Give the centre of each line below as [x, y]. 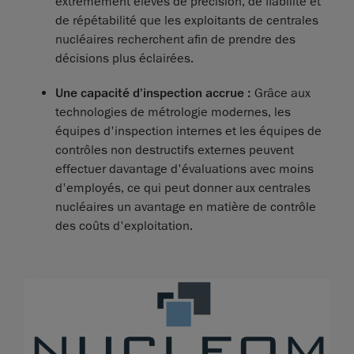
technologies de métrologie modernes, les [173, 113]
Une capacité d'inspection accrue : [153, 94]
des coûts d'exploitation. [124, 226]
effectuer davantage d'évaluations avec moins [185, 169]
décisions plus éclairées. [124, 59]
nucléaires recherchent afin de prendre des [175, 40]
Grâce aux [281, 94]
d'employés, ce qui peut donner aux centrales [183, 188]
